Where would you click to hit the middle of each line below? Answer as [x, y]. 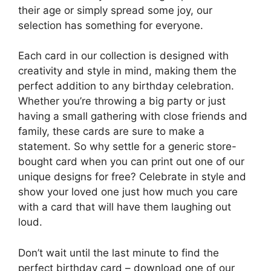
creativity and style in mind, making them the [127, 71]
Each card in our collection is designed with [123, 56]
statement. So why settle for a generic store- [127, 147]
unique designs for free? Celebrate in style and [132, 177]
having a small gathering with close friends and [133, 116]
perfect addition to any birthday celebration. [126, 86]
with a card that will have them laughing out [125, 207]
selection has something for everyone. [111, 25]
